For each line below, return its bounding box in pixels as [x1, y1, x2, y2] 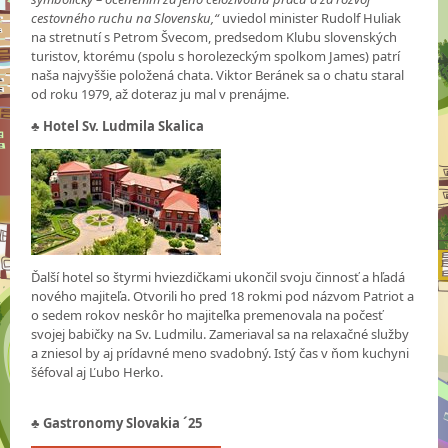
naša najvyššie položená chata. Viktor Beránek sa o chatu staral [31, 65, 405, 84]
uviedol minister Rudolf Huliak [219, 8, 402, 27]
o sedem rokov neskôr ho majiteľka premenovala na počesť [31, 305, 384, 324]
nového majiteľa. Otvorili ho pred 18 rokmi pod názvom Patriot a [31, 286, 415, 305]
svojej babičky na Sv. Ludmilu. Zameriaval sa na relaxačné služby [31, 324, 410, 343]
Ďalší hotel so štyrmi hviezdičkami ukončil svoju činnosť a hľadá [31, 267, 406, 286]
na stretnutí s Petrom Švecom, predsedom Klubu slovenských [31, 27, 398, 46]
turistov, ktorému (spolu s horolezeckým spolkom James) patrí [31, 46, 401, 65]
